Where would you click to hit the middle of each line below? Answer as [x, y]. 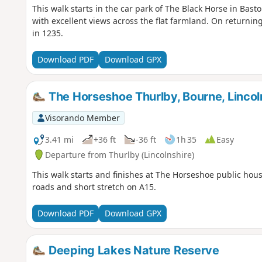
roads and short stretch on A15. [94, 187]
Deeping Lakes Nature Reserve [132, 250]
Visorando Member [82, 118]
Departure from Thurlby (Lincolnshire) [119, 154]
